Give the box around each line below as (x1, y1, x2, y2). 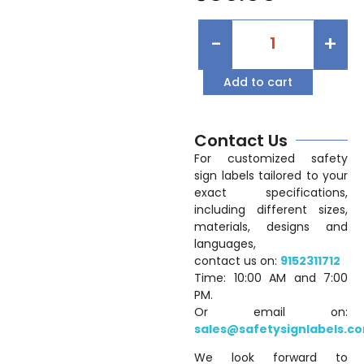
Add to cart (223, 73, 293, 90)
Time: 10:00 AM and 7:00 (194, 269, 348, 286)
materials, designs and (194, 218, 348, 235)
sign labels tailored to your (194, 167, 348, 184)
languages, (194, 235, 257, 252)
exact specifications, (194, 184, 348, 201)
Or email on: (194, 303, 348, 320)
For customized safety (194, 149, 348, 167)
